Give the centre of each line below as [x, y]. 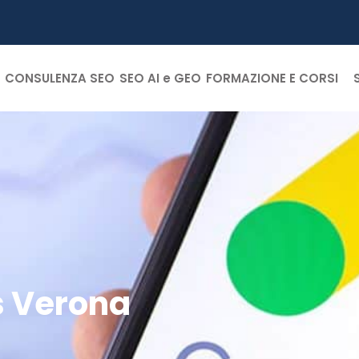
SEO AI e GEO [160, 78]
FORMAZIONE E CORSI [274, 78]
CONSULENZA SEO [60, 78]
